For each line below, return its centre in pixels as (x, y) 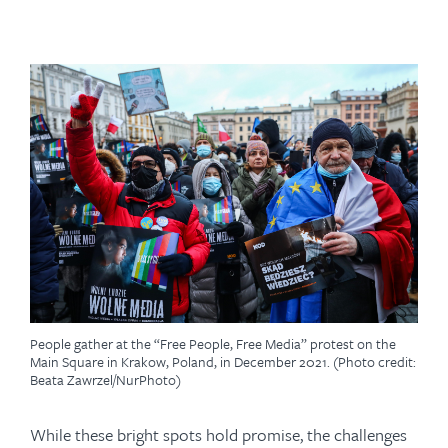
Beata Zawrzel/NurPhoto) (105, 379)
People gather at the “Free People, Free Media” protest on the (213, 343)
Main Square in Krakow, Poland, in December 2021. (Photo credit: (223, 361)
